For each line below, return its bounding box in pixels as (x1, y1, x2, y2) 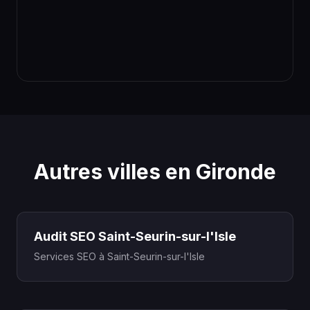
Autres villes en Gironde (34, 159, 276, 184)
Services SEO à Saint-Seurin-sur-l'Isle (34, 250, 205, 262)
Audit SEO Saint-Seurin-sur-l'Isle (34, 229, 236, 244)
